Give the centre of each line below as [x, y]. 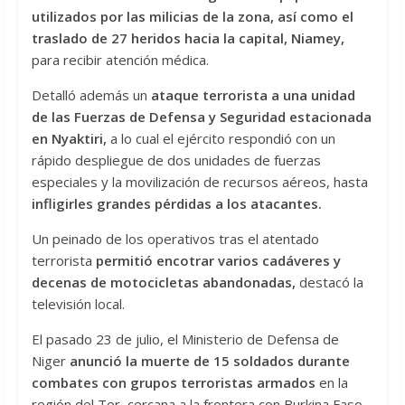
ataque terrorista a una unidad [253, 95]
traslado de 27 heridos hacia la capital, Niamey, [188, 38]
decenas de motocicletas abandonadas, [165, 283]
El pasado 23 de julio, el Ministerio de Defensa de [185, 339]
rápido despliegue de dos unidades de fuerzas [176, 160]
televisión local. [78, 304]
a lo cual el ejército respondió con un [221, 139]
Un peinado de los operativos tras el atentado [175, 239]
